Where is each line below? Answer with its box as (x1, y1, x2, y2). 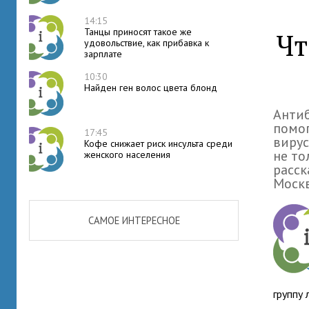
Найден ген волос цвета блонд (84, 81, 217, 94)
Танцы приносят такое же (84, 26, 192, 38)
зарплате (84, 48, 122, 60)
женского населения (84, 148, 170, 161)
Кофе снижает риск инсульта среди (84, 137, 232, 150)
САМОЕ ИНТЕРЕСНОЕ (88, 214, 180, 227)
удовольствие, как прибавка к (84, 37, 209, 49)
